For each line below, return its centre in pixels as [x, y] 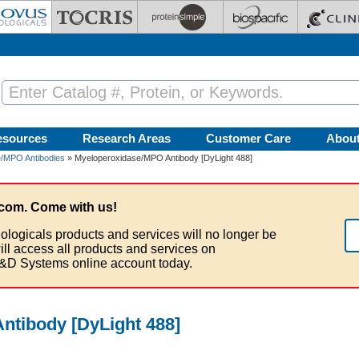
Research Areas [127, 138]
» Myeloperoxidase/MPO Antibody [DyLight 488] [159, 158]
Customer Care [248, 138]
